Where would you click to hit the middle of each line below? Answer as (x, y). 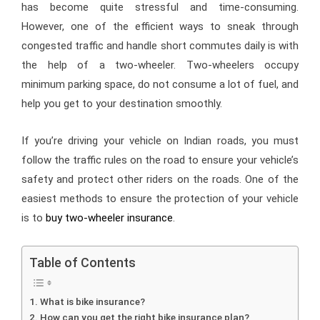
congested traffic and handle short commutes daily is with (160, 45)
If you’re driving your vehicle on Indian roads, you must (160, 140)
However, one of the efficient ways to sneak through (160, 26)
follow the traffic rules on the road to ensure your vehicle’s (160, 160)
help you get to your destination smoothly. (122, 103)
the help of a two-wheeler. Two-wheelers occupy (160, 65)
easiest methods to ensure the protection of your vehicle (160, 198)
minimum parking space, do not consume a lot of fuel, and (160, 84)
